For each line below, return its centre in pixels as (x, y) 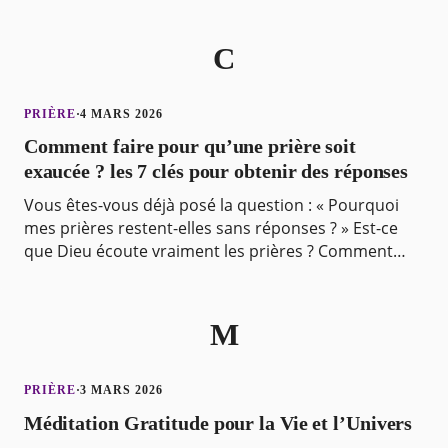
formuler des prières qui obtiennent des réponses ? (218, 274)
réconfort (59, 21)
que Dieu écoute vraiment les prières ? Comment (208, 251)
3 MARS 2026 (121, 390)
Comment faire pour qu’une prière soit (190, 146)
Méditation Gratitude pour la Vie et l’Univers (218, 422)
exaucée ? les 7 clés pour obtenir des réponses (216, 171)
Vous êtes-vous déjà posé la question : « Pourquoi (211, 205)
